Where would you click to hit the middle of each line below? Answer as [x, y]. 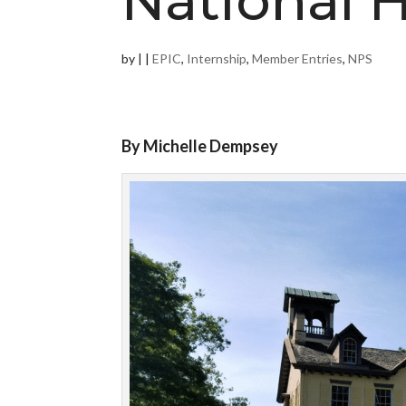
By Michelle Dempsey [200, 146]
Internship [217, 58]
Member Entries [298, 58]
